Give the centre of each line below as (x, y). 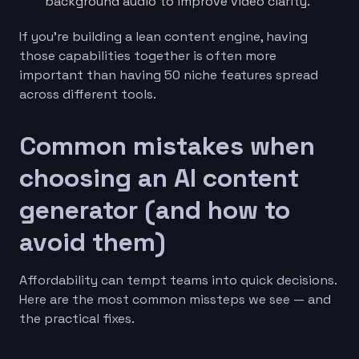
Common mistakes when (167, 145)
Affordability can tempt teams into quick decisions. (178, 280)
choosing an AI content (159, 177)
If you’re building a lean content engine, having (163, 36)
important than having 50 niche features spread (169, 75)
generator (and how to (155, 210)
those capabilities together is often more (148, 55)
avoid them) (93, 242)
